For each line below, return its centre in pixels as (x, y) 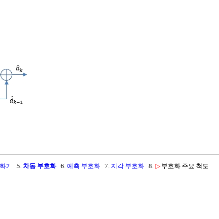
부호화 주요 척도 (185, 166)
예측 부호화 (84, 166)
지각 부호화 (128, 166)
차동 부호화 (40, 166)
